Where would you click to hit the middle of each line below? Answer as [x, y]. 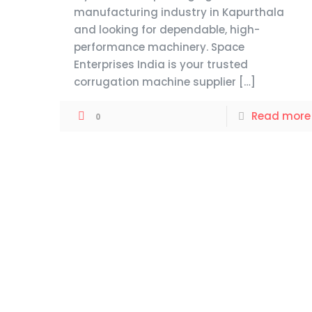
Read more [281, 116]
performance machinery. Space [159, 47]
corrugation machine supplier [155, 82]
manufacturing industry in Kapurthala [179, 12]
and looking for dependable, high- [167, 30]
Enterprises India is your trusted [161, 64]
